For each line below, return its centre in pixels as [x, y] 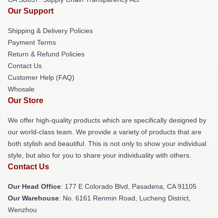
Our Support [31, 11]
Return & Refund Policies [46, 54]
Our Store [26, 100]
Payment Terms [32, 42]
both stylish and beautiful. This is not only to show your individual [107, 143]
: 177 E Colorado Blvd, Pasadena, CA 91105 [129, 186]
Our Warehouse [33, 198]
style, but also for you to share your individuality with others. [100, 155]
